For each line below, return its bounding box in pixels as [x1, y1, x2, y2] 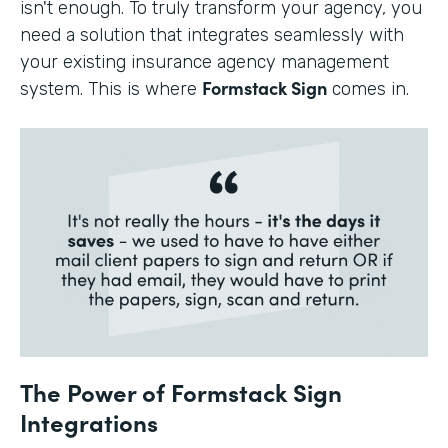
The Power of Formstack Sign [20, 375, 342, 409]
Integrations [20, 405, 158, 439]
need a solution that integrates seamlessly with [20, 23, 404, 46]
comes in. [327, 77, 409, 100]
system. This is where [20, 77, 202, 100]
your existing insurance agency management [20, 50, 389, 73]
